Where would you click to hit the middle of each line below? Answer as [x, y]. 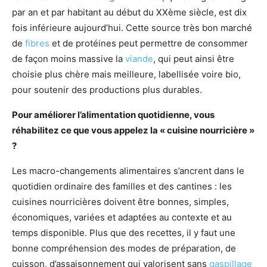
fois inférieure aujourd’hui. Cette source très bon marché [132, 28]
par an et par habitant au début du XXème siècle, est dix [129, 12]
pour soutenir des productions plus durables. [107, 90]
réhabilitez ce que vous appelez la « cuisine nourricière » [133, 130]
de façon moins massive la [69, 59]
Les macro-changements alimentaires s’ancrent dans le [128, 171]
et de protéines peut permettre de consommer [149, 43]
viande [139, 59]
